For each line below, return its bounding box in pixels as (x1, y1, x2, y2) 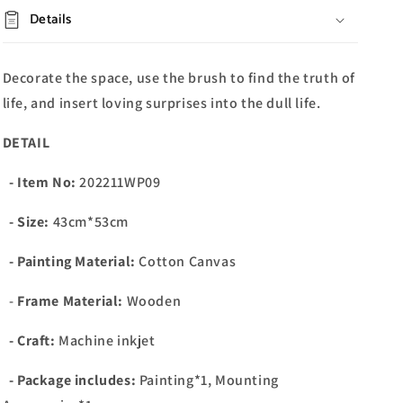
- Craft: (8, 331, 56, 350)
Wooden (126, 291, 182, 310)
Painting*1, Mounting (139, 371, 279, 390)
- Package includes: (8, 371, 137, 390)
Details (29, 8, 72, 31)
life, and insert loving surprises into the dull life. (2, 94, 321, 112)
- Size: (8, 212, 49, 231)
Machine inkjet (58, 331, 156, 350)
